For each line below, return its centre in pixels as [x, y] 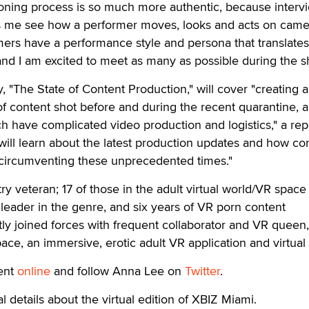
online [34, 271]
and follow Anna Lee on [118, 271]
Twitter [202, 271]
